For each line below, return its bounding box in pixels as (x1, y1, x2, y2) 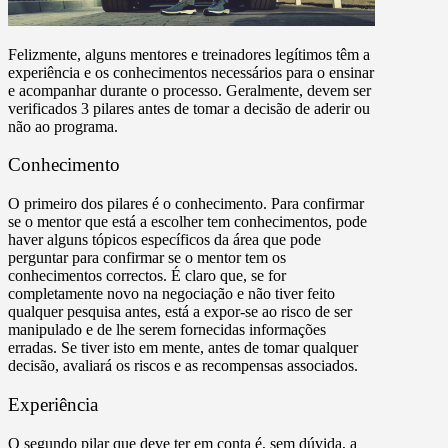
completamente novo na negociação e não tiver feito (8, 285, 335, 303)
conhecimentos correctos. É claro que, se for (8, 267, 286, 285)
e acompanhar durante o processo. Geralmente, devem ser (8, 81, 371, 99)
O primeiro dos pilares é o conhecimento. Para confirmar (8, 195, 364, 213)
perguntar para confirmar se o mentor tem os (8, 249, 286, 267)
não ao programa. (8, 117, 118, 135)
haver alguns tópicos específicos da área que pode (8, 231, 321, 249)
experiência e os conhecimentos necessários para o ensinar (8, 63, 374, 81)
